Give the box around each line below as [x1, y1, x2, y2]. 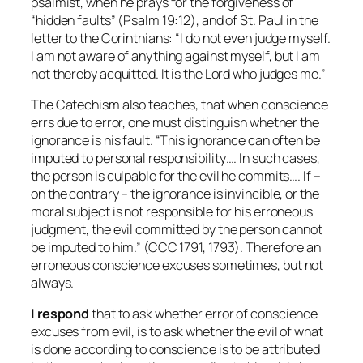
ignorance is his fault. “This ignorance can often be [31, 130, 320, 149]
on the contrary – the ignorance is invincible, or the [31, 184, 319, 203]
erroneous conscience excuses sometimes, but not [31, 255, 324, 274]
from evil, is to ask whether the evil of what [79, 322, 323, 340]
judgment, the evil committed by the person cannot [31, 220, 323, 238]
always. [31, 273, 75, 292]
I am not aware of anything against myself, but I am [31, 46, 320, 65]
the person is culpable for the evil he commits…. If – [31, 166, 321, 185]
